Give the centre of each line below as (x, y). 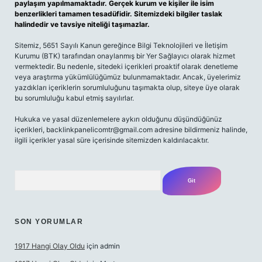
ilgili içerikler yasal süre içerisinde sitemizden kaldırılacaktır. (112, 140)
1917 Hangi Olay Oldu (50, 246)
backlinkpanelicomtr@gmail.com (99, 130)
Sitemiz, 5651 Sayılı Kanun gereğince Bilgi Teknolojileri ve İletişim (121, 45)
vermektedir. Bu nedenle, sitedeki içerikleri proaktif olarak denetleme (126, 66)
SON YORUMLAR (49, 222)
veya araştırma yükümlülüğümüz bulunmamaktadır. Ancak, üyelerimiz (128, 77)
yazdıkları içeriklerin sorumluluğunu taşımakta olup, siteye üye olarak (127, 87)
